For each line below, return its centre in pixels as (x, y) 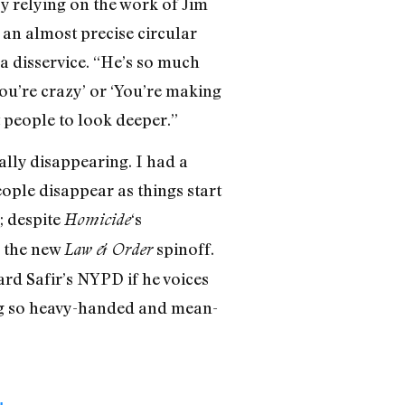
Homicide (97, 220)
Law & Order (108, 250)
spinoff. (183, 249)
